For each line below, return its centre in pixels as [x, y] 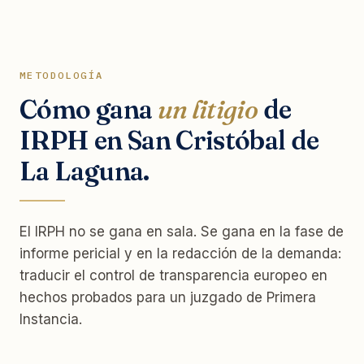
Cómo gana [89, 109]
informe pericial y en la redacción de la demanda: [180, 253]
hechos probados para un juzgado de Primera [168, 297]
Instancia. [51, 319]
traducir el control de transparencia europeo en [173, 275]
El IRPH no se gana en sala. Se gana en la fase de [182, 231]
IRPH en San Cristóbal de [169, 140]
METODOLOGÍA [62, 75]
